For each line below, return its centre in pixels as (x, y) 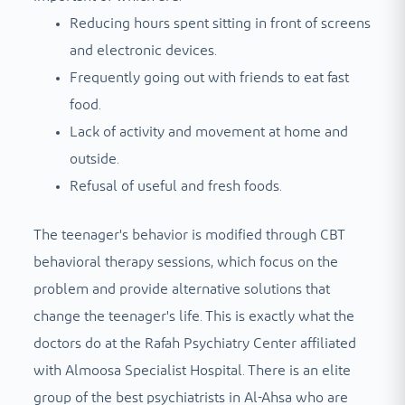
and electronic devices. (143, 51)
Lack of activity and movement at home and (208, 132)
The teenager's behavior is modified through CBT (188, 235)
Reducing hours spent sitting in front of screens (220, 24)
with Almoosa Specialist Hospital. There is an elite (192, 371)
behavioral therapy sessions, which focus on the (185, 263)
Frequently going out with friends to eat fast (209, 78)
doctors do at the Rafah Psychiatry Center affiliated (194, 344)
